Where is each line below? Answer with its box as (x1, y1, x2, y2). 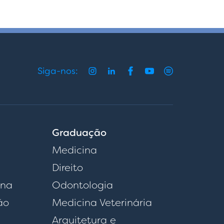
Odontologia (51, 178, 113, 192)
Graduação (51, 126, 106, 139)
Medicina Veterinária (51, 196, 152, 209)
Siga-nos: (37, 64, 78, 77)
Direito (51, 161, 83, 174)
